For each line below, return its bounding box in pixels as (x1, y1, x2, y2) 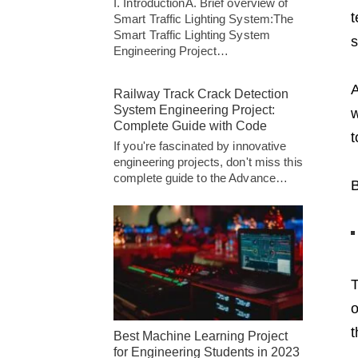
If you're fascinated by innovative (113, 139, 287, 153)
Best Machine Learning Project (113, 329, 288, 344)
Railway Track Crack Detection (113, 87, 288, 101)
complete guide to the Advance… (113, 171, 288, 185)
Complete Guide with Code (113, 119, 267, 133)
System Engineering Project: (113, 103, 275, 117)
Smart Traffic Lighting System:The (113, 12, 294, 26)
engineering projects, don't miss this (113, 155, 303, 169)
